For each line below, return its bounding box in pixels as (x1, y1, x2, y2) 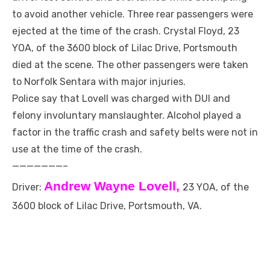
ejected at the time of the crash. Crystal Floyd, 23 (12, 25, 239, 37)
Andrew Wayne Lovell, (44, 179, 180, 194)
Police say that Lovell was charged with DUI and (12, 93, 230, 105)
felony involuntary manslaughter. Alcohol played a (12, 110, 241, 122)
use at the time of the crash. (12, 143, 145, 155)
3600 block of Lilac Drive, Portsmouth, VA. (12, 200, 202, 212)
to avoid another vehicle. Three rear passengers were (12, 8, 253, 20)
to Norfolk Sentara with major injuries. (12, 76, 188, 88)
